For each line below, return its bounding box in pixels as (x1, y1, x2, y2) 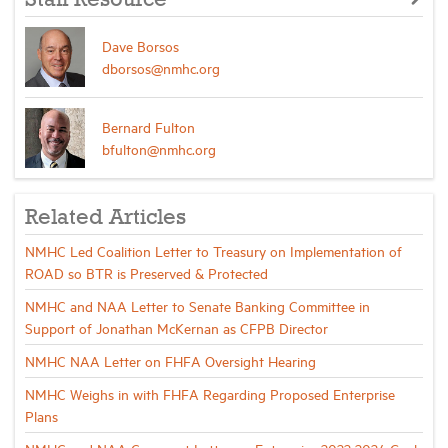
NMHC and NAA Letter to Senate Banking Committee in (25, 295, 370, 315)
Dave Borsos (102, 35, 179, 55)
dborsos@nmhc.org (102, 57, 220, 77)
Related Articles (25, 206, 186, 229)
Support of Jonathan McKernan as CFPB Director (25, 317, 328, 337)
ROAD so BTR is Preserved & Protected (25, 262, 268, 282)
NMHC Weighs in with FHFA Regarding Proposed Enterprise (25, 383, 395, 403)
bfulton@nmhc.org (102, 138, 216, 158)
